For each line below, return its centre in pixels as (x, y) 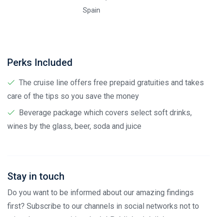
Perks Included (40, 62)
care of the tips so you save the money (73, 96)
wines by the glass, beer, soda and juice (74, 126)
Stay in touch (36, 176)
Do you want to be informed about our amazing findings (101, 192)
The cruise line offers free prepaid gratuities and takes (111, 82)
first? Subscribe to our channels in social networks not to (103, 206)
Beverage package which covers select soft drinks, (105, 112)
